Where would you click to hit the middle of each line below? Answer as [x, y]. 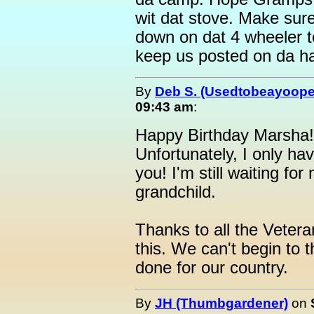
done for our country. [212, 268]
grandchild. [176, 192]
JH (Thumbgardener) [221, 303]
